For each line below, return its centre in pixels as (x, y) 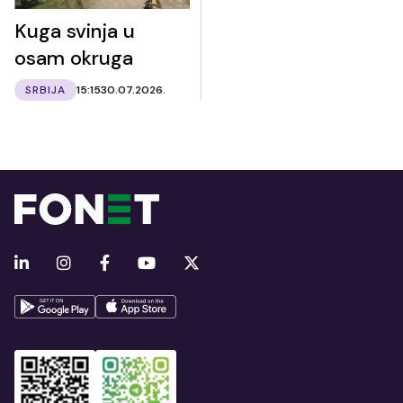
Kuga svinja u (75, 31)
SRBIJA (45, 90)
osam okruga (74, 58)
